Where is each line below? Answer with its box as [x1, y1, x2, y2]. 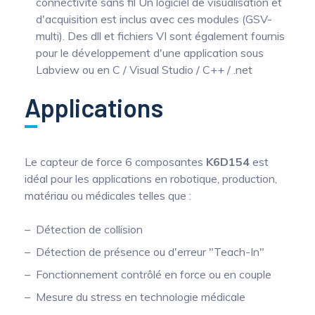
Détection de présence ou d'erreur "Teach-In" [36, 244, 264, 259]
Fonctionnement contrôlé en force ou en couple [36, 266, 271, 281]
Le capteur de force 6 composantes [25, 154, 206, 169]
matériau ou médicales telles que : [25, 188, 191, 202]
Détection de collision [36, 221, 143, 236]
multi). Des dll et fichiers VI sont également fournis [36, 28, 285, 43]
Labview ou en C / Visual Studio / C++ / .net [36, 62, 252, 77]
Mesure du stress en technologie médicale [36, 289, 245, 304]
